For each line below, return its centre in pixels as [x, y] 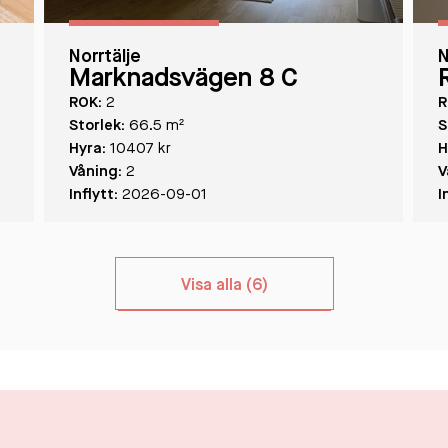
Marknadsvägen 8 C [183, 79]
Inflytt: [93, 195]
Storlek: [96, 126]
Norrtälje [104, 57]
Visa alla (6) [224, 286]
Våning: [95, 172]
